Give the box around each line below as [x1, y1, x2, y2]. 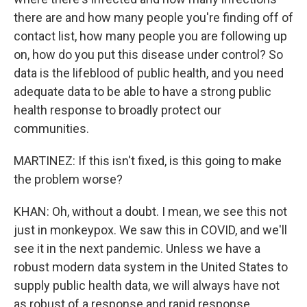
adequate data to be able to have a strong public [14, 84, 271, 99]
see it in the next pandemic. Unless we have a [14, 241, 260, 256]
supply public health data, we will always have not [14, 278, 280, 293]
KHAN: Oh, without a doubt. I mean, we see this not [14, 204, 287, 219]
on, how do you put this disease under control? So [14, 47, 283, 62]
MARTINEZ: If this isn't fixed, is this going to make [14, 153, 282, 168]
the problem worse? [14, 172, 123, 186]
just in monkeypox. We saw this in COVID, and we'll [14, 223, 287, 237]
